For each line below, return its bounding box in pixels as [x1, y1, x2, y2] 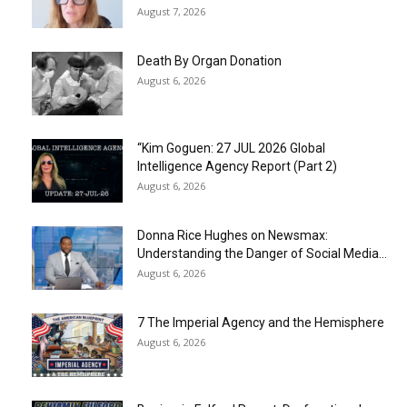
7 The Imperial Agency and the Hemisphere [137, 315, 384, 331]
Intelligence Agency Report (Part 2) [137, 159, 337, 174]
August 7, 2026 [137, 5, 205, 19]
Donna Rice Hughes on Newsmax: [137, 228, 328, 243]
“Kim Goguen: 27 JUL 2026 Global [137, 141, 325, 156]
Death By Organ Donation [137, 54, 282, 69]
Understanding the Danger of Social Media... [137, 246, 387, 262]
